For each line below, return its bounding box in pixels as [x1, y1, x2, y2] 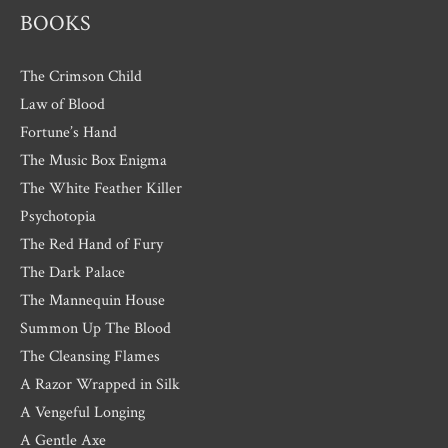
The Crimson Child [20, 65, 142, 86]
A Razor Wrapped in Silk [20, 373, 180, 394]
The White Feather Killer [20, 177, 182, 198]
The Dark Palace [20, 261, 125, 282]
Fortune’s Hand [20, 121, 117, 142]
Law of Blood [20, 93, 105, 114]
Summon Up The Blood [20, 317, 171, 338]
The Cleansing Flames [20, 345, 160, 366]
